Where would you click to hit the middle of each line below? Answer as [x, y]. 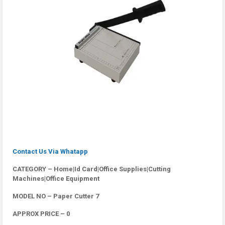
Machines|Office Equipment [56, 179]
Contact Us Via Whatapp [50, 151]
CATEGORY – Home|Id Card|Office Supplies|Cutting [92, 169]
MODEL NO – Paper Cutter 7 [56, 196]
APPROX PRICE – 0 [41, 214]
